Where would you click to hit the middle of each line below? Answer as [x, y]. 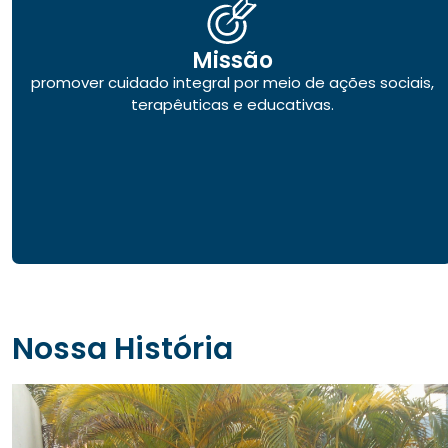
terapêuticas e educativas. [232, 104]
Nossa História [122, 348]
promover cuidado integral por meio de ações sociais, [232, 82]
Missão [232, 60]
